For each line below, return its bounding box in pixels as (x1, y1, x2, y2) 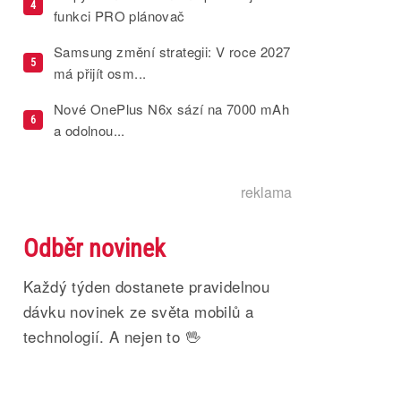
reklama (241, 182, 292, 202)
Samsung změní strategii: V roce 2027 (54, 42, 291, 61)
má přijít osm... (54, 64, 147, 82)
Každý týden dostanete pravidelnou (23, 275, 270, 297)
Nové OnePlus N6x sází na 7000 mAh (54, 99, 290, 118)
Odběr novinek (23, 234, 166, 263)
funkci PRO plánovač (54, 6, 185, 25)
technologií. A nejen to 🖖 (23, 325, 200, 347)
